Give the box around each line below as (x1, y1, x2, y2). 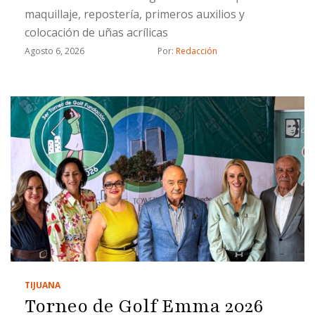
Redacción (176, 44, 217, 57)
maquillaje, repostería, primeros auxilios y (25, 6, 245, 22)
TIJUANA (25, 279, 60, 292)
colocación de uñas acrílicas (25, 24, 168, 40)
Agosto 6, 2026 (25, 44, 84, 57)
